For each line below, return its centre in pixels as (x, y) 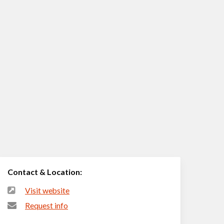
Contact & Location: (45, 172)
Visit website (47, 191)
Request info (47, 206)
